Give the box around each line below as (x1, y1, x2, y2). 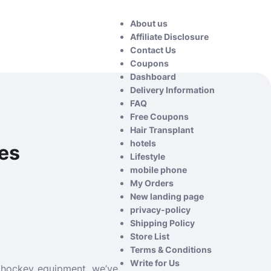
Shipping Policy (130, 218, 195, 228)
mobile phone (130, 165, 187, 175)
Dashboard (130, 71, 176, 82)
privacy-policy (130, 204, 191, 215)
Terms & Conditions (130, 244, 212, 255)
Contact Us (130, 45, 176, 55)
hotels (130, 138, 156, 148)
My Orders (130, 178, 174, 188)
